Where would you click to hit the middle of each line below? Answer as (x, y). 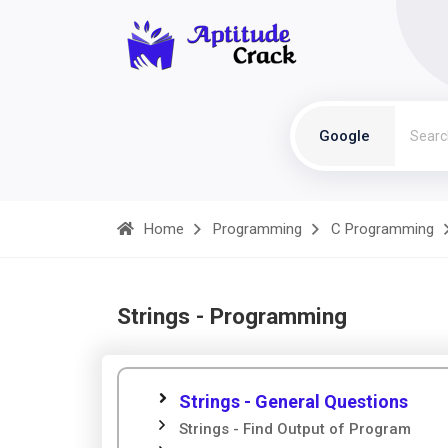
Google (344, 136)
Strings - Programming (232, 316)
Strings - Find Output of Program (295, 429)
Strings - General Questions (293, 401)
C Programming (382, 229)
